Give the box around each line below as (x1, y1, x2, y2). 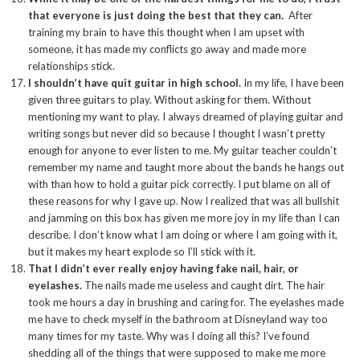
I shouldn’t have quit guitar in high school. (28, 76, 241, 90)
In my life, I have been (241, 76, 344, 90)
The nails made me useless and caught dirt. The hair (82, 279, 325, 292)
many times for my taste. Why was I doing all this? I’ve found (28, 329, 309, 343)
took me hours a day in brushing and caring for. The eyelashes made (28, 296, 344, 309)
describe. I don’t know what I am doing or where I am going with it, (28, 228, 337, 242)
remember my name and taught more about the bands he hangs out (28, 161, 344, 174)
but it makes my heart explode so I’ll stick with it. (28, 245, 256, 259)
